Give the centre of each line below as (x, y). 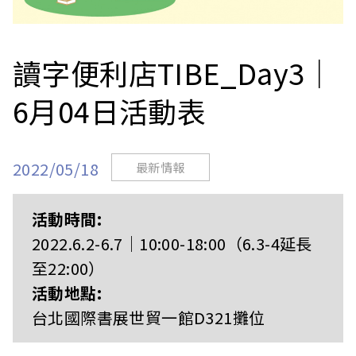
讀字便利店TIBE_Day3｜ (173, 73)
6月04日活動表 (110, 111)
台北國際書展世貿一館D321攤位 (149, 318)
